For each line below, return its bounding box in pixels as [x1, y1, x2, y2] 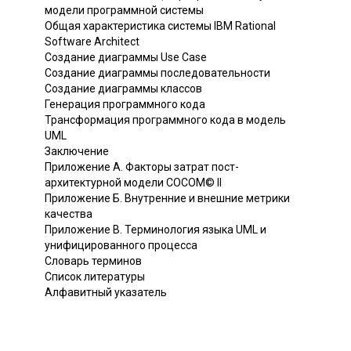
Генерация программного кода [45, 97, 205, 110]
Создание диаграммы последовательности [45, 66, 270, 79]
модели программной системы [45, 3, 204, 16]
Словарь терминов [45, 254, 142, 267]
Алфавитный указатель [45, 285, 167, 299]
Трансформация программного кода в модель [45, 113, 286, 126]
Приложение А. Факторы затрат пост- [45, 160, 239, 173]
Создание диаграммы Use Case [45, 50, 207, 63]
